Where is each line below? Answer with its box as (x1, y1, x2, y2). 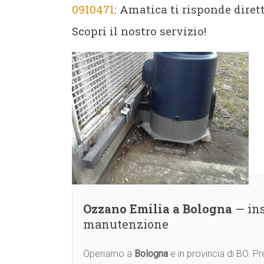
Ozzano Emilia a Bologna (83, 201, 232, 216)
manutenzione (83, 216, 169, 232)
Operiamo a (83, 248, 134, 259)
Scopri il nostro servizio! (72, 24, 206, 38)
